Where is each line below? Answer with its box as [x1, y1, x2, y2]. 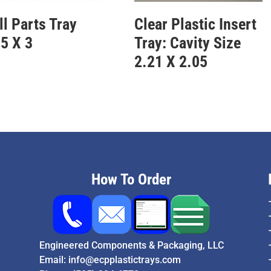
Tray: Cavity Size [134, 33, 241, 52]
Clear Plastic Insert [134, 15, 256, 33]
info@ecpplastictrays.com [68, 254, 181, 266]
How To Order [91, 171, 171, 189]
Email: [39, 254, 68, 266]
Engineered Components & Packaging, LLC [39, 240, 224, 252]
